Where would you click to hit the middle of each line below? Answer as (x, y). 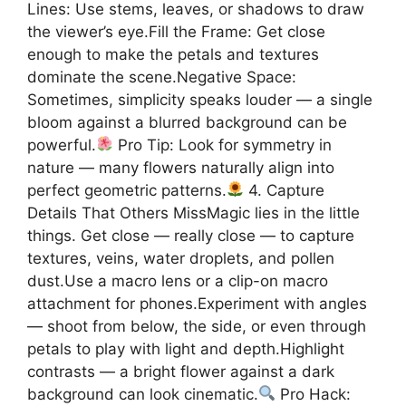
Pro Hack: (314, 394)
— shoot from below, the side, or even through (197, 326)
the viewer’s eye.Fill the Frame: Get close (176, 31)
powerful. (62, 145)
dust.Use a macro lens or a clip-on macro (178, 280)
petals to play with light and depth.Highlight (186, 348)
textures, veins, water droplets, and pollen (181, 258)
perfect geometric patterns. (127, 190)
